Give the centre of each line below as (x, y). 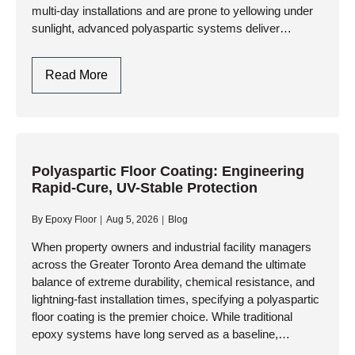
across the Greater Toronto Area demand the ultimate (169, 264)
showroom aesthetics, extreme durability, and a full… (168, 46)
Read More (76, 75)
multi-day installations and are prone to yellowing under (172, 11)
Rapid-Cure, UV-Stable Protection (145, 188)
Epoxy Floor (71, 219)
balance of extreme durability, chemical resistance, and (173, 282)
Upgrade (132, 245)
